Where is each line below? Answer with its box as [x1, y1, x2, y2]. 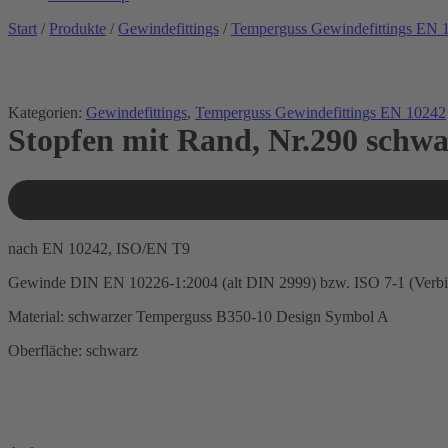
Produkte [49, 20, 106, 37]
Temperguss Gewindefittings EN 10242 [195, 104, 446, 121]
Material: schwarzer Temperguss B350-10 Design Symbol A [8, 307, 389, 325]
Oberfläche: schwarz [8, 341, 138, 359]
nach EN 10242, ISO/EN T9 [8, 239, 190, 257]
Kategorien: [8, 104, 86, 121]
